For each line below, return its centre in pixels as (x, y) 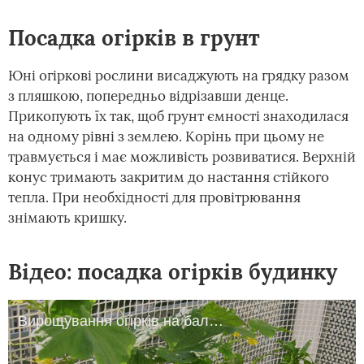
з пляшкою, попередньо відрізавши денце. (148, 96)
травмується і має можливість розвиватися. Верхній (182, 157)
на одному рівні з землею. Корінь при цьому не (166, 137)
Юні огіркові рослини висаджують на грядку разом (179, 76)
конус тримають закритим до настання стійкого (169, 178)
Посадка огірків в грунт (134, 38)
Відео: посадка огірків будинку (173, 272)
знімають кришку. (67, 218)
